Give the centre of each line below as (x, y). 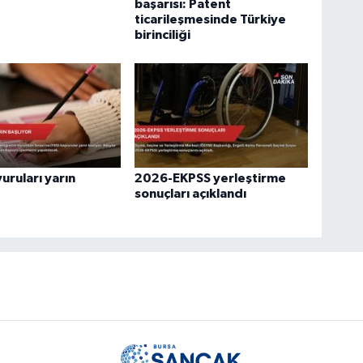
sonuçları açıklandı (191, 193)
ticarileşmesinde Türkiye (211, 19)
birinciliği (163, 34)
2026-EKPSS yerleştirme (211, 178)
